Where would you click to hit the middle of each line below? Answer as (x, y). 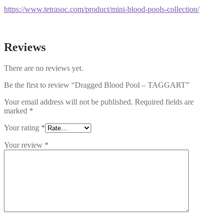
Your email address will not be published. (68, 102)
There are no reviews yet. (44, 68)
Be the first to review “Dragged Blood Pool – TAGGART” (97, 85)
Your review (24, 145)
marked (17, 111)
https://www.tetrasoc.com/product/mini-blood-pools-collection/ (102, 9)
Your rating (23, 127)
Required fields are (164, 102)
